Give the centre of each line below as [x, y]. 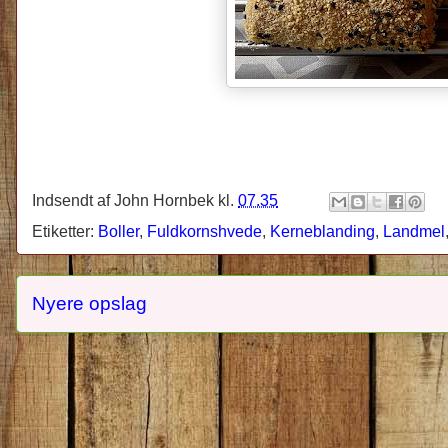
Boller [118, 231]
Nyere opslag [89, 303]
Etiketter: [65, 231]
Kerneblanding [322, 231]
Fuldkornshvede [204, 231]
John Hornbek [164, 200]
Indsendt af [73, 200]
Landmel [414, 231]
